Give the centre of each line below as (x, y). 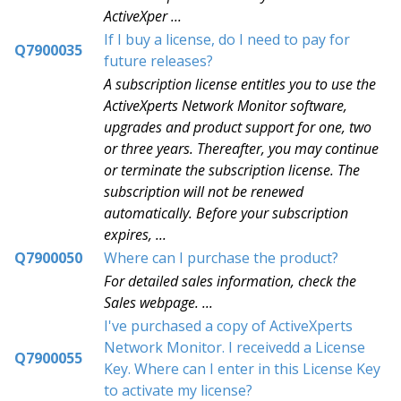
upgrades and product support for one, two (238, 127)
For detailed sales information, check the (230, 281)
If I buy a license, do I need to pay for (227, 39)
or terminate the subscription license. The (232, 170)
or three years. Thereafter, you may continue (241, 149)
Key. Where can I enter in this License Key (242, 369)
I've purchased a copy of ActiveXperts (228, 326)
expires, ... (135, 235)
